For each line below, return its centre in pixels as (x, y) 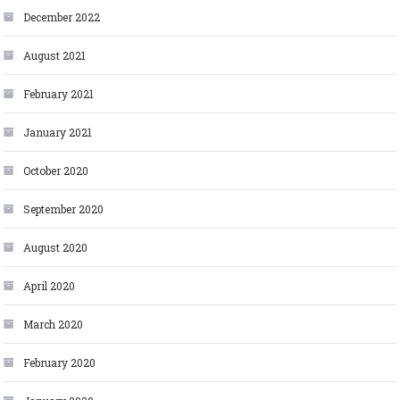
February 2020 (60, 363)
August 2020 (56, 248)
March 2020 (54, 325)
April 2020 (50, 286)
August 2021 (55, 56)
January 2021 (58, 133)
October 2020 (56, 171)
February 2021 (59, 94)
